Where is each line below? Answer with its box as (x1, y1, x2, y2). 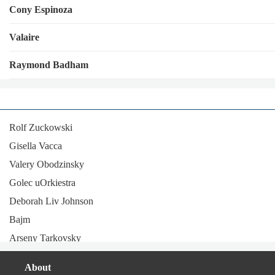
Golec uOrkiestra (9, 177, 76, 188)
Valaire (9, 32, 39, 42)
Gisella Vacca (9, 141, 62, 151)
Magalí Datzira (9, 251, 67, 261)
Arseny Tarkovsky (9, 233, 81, 243)
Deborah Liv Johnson (9, 196, 93, 206)
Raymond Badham (9, 60, 88, 70)
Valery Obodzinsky (9, 159, 84, 169)
